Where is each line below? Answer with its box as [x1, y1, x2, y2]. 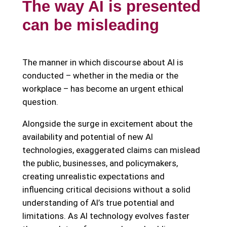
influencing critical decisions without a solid [22, 184, 191, 195]
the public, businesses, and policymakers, [22, 158, 178, 168]
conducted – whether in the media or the [22, 70, 178, 81]
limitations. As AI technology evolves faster [22, 210, 190, 221]
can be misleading [22, 16, 159, 34]
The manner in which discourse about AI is [22, 57, 183, 68]
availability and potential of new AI [22, 131, 153, 142]
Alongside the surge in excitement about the [22, 118, 193, 129]
